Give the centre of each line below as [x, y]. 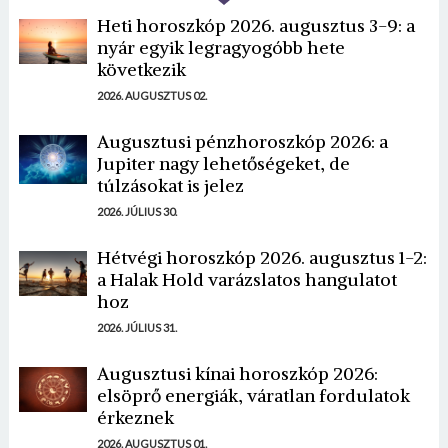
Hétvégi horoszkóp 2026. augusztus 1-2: [261, 257]
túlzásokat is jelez [170, 185]
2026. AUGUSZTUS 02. [151, 95]
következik [141, 69]
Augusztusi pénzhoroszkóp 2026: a [242, 141]
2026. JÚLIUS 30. [136, 211]
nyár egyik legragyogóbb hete [220, 47]
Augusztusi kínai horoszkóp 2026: [237, 373]
